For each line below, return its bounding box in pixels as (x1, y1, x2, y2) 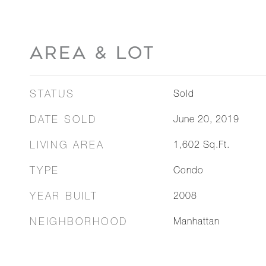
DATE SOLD (30, 116, 97, 126)
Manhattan (173, 218, 220, 227)
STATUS (30, 90, 75, 100)
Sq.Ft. (202, 141, 230, 151)
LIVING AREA (30, 141, 104, 151)
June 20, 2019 (173, 116, 239, 125)
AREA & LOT (30, 43, 156, 63)
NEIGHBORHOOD (30, 218, 128, 228)
